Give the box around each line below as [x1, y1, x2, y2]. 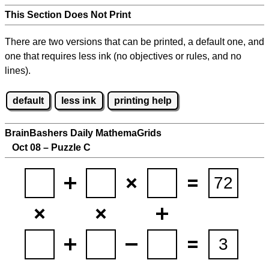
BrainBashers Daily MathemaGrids [5, 128, 162, 139]
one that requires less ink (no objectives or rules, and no [5, 51, 241, 61]
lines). [5, 65, 31, 76]
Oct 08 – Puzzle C [5, 142, 91, 153]
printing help [113, 95, 172, 106]
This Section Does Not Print [5, 10, 131, 20]
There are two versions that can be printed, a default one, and [5, 37, 264, 47]
